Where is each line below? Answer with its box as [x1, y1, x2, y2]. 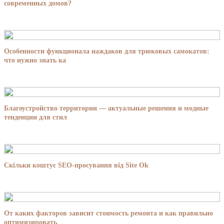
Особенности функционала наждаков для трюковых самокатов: [4, 47, 209, 55]
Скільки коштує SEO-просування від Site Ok [4, 161, 148, 169]
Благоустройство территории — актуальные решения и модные [4, 104, 208, 112]
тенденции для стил [4, 113, 67, 121]
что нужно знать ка [4, 56, 66, 64]
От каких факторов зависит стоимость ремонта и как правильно [4, 209, 213, 217]
